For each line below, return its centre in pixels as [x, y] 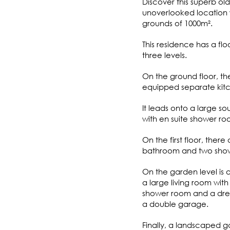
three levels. [164, 55]
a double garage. [175, 204]
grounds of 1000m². [177, 23]
